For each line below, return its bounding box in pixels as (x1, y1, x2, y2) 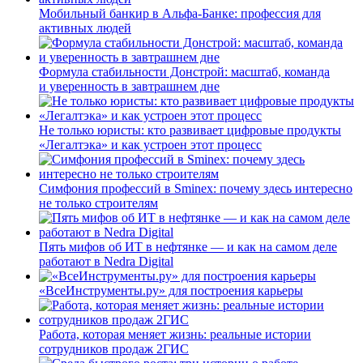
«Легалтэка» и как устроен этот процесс (39, 137, 262, 152)
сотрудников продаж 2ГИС (39, 341, 189, 356)
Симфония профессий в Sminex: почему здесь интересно (39, 181, 352, 195)
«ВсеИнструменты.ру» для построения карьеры (39, 283, 303, 297)
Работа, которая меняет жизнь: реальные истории (39, 327, 311, 341)
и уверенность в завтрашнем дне (39, 79, 220, 93)
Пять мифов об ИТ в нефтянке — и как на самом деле (39, 239, 337, 254)
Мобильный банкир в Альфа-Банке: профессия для (39, 6, 321, 20)
